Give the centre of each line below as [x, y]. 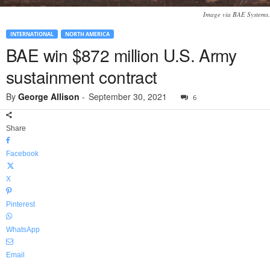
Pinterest [20, 205]
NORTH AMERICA [87, 34]
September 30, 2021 [128, 97]
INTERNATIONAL [32, 34]
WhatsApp [23, 230]
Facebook [22, 154]
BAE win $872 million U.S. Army [121, 55]
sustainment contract [82, 77]
